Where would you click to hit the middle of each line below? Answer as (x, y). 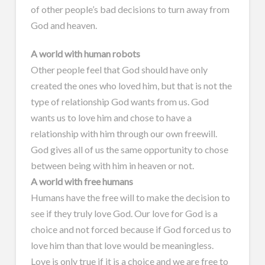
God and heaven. (64, 25)
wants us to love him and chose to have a (111, 117)
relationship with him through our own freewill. (124, 133)
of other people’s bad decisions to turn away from (130, 9)
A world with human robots (85, 53)
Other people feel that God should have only (119, 69)
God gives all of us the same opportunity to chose (129, 149)
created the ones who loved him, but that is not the (131, 85)
